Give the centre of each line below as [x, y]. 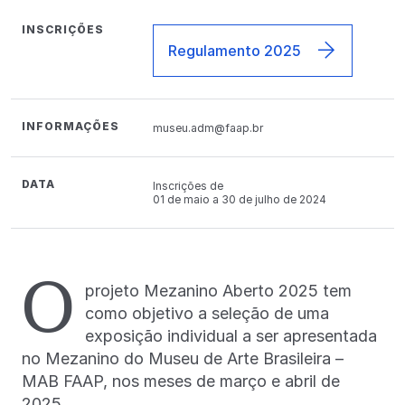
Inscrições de [188, 186]
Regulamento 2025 [235, 51]
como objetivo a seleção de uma [207, 314]
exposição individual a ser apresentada [231, 336]
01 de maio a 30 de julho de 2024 [240, 200]
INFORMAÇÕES [71, 127]
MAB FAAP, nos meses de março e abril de [181, 381]
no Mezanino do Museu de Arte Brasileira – [183, 359]
